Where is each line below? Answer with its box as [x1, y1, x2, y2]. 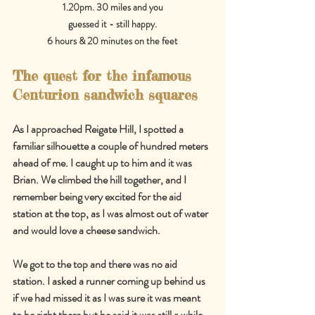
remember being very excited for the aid [13, 188, 184, 205]
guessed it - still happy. [68, 16, 157, 31]
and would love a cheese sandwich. [13, 221, 160, 238]
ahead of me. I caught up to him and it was [13, 154, 194, 171]
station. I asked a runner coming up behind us [13, 272, 207, 289]
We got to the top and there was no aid [13, 255, 179, 272]
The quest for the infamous [13, 66, 196, 84]
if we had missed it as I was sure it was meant [13, 289, 202, 306]
